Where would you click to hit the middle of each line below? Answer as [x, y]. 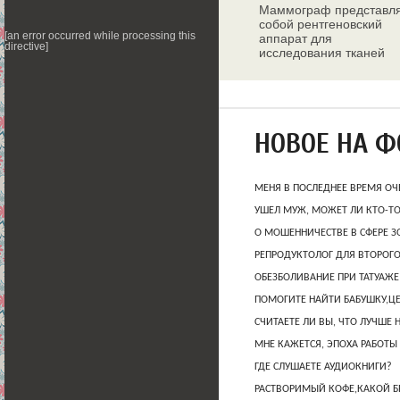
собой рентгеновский [321, 25]
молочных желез [308, 67]
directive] [26, 46]
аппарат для [296, 39]
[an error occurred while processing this [100, 36]
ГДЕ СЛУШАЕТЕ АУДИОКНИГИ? [323, 367]
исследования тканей [322, 53]
